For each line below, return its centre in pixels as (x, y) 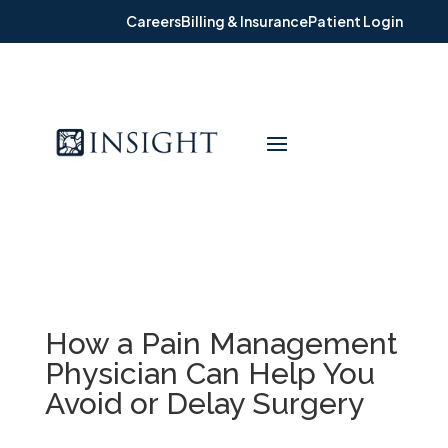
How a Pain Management (221, 344)
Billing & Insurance (245, 21)
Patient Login (356, 21)
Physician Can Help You (209, 374)
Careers (154, 21)
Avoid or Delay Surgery (204, 404)
